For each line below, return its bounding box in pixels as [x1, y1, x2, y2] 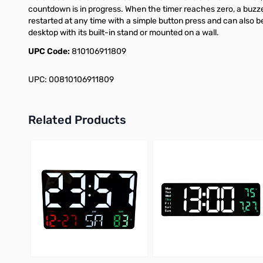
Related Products [28, 113, 126, 127]
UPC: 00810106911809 [28, 75, 114, 85]
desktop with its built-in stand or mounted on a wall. [28, 28, 219, 38]
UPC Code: [28, 46, 72, 57]
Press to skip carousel [28, 138, 109, 149]
